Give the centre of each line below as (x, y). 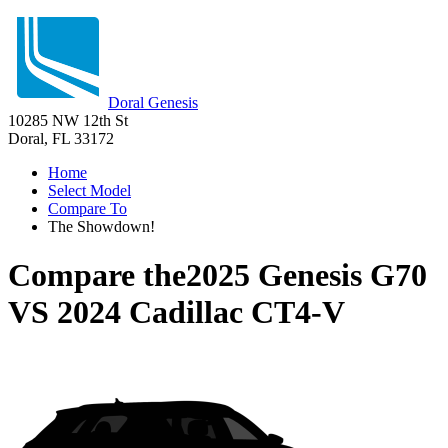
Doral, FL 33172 (61, 138)
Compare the (97, 275)
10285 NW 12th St (68, 120)
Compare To (87, 208)
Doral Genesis (153, 102)
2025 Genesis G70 (306, 275)
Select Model (89, 190)
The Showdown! (101, 226)
